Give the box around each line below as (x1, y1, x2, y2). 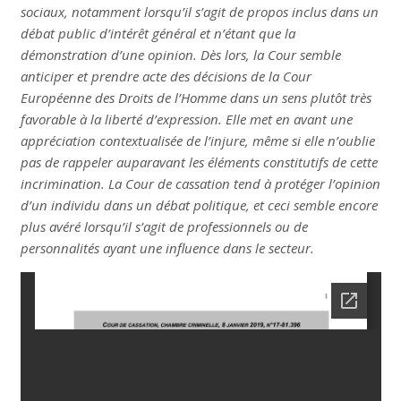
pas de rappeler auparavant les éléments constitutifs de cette (20, 153, 378, 172)
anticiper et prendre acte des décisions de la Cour (20, 67, 311, 86)
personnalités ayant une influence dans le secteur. (20, 239, 314, 258)
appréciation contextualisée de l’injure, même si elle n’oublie (20, 132, 375, 150)
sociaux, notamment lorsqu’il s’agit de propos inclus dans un (20, 3, 379, 21)
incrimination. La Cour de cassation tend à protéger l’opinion (20, 175, 380, 193)
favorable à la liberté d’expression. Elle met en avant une (20, 110, 353, 129)
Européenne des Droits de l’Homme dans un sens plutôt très (20, 89, 371, 107)
